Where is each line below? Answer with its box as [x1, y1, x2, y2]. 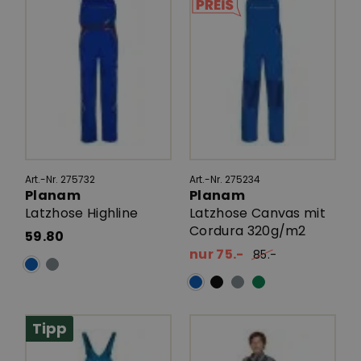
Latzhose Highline [25, 203, 139, 222]
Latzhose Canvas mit [189, 203, 326, 222]
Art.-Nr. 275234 [189, 172, 260, 186]
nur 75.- [189, 244, 244, 263]
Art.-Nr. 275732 [25, 172, 95, 186]
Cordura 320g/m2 [189, 221, 306, 240]
